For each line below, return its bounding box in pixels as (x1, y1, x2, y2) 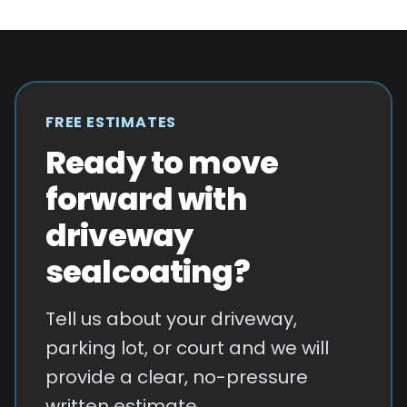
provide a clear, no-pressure (45, 364, 308, 390)
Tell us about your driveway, (45, 306, 297, 332)
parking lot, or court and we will (45, 335, 329, 361)
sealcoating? (45, 250, 250, 293)
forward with (45, 177, 247, 221)
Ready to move (45, 141, 278, 184)
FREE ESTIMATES (45, 112, 177, 133)
